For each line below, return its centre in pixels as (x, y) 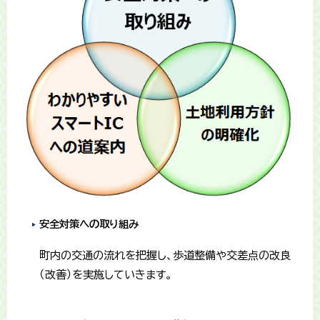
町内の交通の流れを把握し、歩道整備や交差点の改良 (165, 255)
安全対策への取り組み (89, 224)
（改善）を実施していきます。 (106, 274)
